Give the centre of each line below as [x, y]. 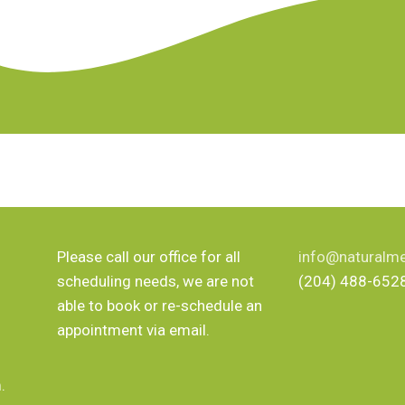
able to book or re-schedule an [160, 306]
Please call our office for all [149, 257]
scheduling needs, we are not [156, 282]
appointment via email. [134, 330]
